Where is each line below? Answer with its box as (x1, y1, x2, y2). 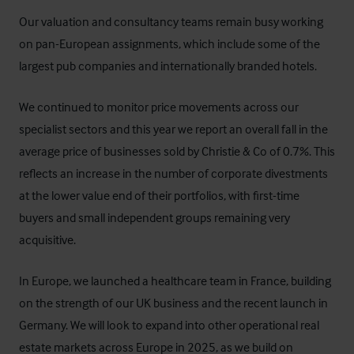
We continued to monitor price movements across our (19, 99, 299, 115)
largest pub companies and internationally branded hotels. (19, 58, 317, 73)
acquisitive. (19, 232, 76, 247)
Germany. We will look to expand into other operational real (19, 317, 319, 333)
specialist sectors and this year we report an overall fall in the (19, 121, 328, 137)
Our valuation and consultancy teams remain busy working (19, 13, 323, 29)
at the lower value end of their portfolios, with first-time (19, 187, 299, 203)
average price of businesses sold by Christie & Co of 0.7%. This (19, 143, 335, 159)
